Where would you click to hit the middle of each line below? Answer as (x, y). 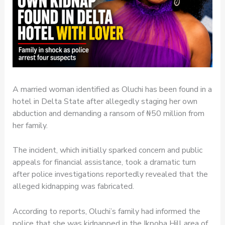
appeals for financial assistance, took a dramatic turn (104, 162)
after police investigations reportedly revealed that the (110, 175)
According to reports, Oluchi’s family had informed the (106, 211)
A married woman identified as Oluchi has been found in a (112, 89)
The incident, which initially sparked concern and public (107, 150)
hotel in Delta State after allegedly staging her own (105, 101)
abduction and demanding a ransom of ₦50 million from (108, 113)
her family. (30, 125)
